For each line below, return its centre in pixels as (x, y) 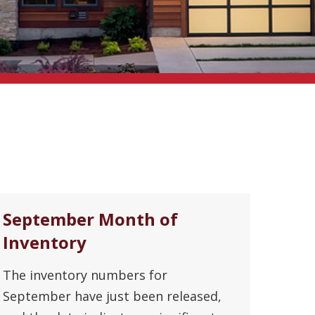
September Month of (90, 219)
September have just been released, (112, 296)
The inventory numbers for (85, 275)
